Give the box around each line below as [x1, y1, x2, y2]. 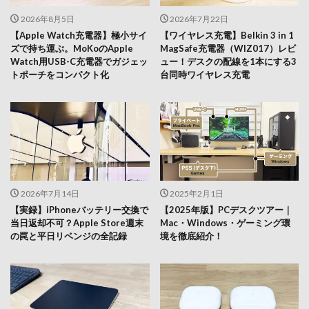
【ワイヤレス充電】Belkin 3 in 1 [159, 30, 294, 41]
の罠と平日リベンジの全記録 [10, 230, 127, 241]
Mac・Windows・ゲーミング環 [159, 217, 290, 228]
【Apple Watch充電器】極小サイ [10, 30, 147, 41]
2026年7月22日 [170, 14, 228, 25]
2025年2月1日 [170, 188, 223, 199]
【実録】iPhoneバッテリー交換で [10, 203, 148, 215]
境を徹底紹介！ [159, 230, 223, 241]
